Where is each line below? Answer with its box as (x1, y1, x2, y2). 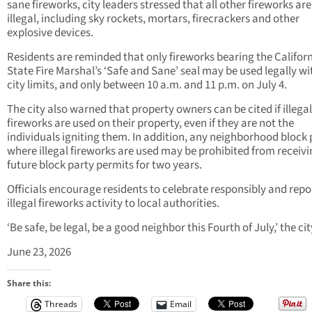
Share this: (7, 277, 51, 290)
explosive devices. (7, 24, 93, 42)
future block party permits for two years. (7, 157, 202, 174)
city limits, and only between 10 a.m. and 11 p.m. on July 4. (7, 77, 287, 94)
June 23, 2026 (7, 244, 71, 261)
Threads (45, 298, 77, 311)
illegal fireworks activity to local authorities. (7, 195, 219, 212)
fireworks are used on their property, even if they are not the (7, 115, 294, 132)
